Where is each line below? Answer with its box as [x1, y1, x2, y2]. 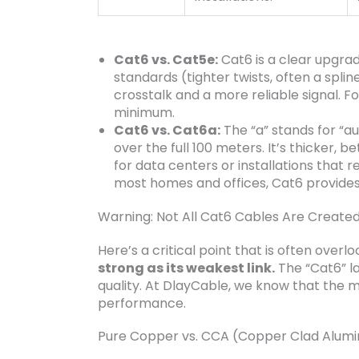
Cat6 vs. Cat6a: [114, 120, 220, 139]
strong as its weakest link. [98, 258, 275, 277]
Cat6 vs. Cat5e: [114, 50, 218, 69]
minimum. [114, 103, 175, 122]
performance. [98, 293, 186, 313]
